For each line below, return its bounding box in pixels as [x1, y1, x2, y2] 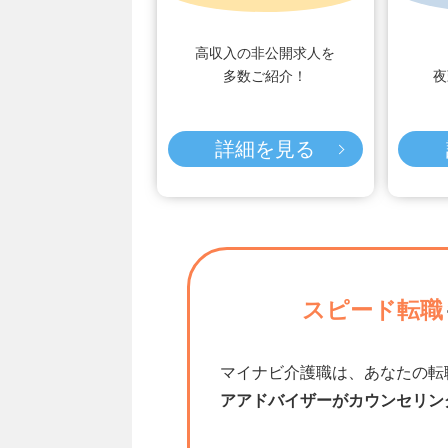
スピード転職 [302, 297, 443, 324]
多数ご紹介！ [223, 68, 308, 85]
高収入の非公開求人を [195, 45, 336, 62]
